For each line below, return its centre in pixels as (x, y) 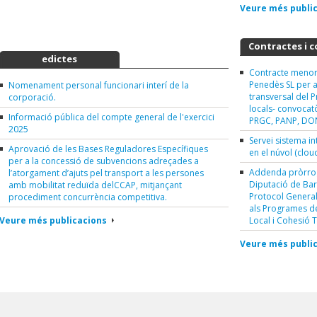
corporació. (32, 98)
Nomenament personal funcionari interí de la (99, 86)
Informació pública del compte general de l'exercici (111, 117)
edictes (59, 59)
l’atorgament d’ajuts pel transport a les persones (106, 173)
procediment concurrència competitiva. (88, 197)
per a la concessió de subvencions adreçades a (104, 161)
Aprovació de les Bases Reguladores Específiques (108, 149)
